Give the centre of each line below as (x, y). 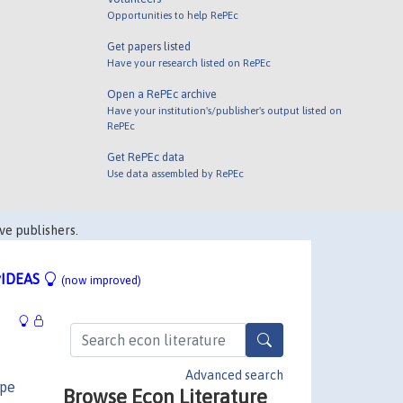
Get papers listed (149, 46)
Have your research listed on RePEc (189, 62)
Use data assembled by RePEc (176, 173)
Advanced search (234, 375)
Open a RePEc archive (162, 94)
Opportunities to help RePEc (173, 14)
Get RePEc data (146, 157)
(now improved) (101, 280)
